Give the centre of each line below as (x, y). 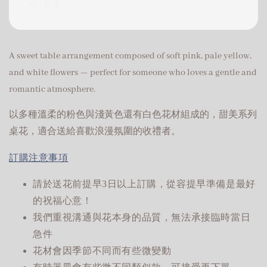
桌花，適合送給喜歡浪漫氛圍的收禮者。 (95, 131)
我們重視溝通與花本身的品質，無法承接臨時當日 (142, 217)
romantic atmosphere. (52, 89)
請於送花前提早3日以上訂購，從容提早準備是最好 (144, 184)
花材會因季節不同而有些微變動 (102, 250)
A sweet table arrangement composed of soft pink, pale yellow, (130, 56)
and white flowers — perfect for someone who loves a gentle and (133, 72)
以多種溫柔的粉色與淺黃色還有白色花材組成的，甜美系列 (133, 115)
